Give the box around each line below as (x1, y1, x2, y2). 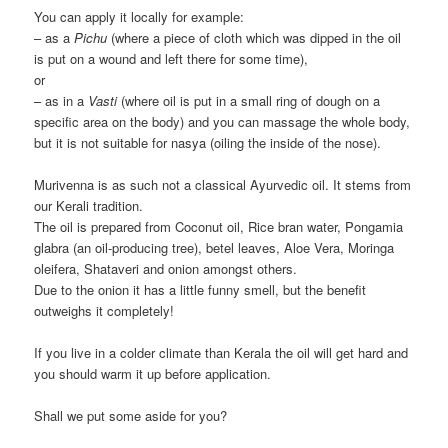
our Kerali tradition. (34, 195, 144, 215)
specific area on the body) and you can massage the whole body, (34, 111, 411, 131)
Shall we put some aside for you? (34, 406, 228, 425)
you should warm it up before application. (34, 363, 272, 383)
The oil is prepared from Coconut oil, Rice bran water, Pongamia (34, 216, 404, 236)
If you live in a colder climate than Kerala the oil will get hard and (34, 342, 409, 362)
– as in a (34, 90, 89, 110)
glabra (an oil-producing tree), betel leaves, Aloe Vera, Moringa (34, 237, 395, 257)
